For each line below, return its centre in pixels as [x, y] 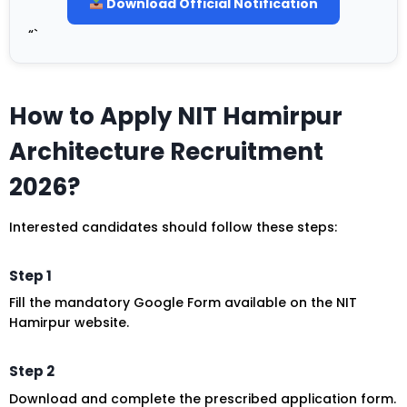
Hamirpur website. [69, 323]
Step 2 [32, 372]
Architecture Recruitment [166, 151]
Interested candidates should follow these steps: [173, 227]
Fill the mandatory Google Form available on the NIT [183, 303]
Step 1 [30, 275]
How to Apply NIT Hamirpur [176, 116]
